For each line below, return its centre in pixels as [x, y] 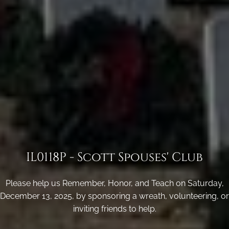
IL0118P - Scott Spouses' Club [114, 157]
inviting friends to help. [114, 209]
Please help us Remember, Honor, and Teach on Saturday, [114, 183]
